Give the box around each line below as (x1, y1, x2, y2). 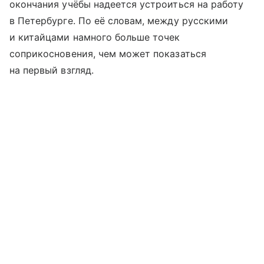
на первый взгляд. (9, 64, 94, 76)
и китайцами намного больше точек (9, 31, 180, 43)
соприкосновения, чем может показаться (9, 47, 206, 60)
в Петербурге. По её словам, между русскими (9, 14, 229, 27)
